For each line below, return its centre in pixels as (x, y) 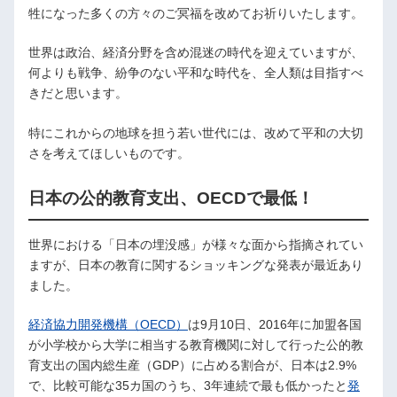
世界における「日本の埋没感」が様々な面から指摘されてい (196, 244)
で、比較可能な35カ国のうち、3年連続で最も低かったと (188, 386)
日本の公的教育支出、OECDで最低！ (171, 198)
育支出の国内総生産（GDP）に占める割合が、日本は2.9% (192, 366)
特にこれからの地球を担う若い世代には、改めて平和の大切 (196, 132)
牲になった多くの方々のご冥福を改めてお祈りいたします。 (196, 13)
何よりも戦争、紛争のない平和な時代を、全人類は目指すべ (196, 73)
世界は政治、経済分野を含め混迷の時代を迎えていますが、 (196, 53)
